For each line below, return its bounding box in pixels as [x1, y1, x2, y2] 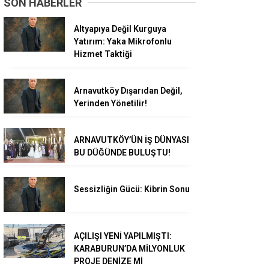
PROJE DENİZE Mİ [74, 256, 143, 266]
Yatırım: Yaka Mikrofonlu [74, 37, 172, 47]
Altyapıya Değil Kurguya [74, 24, 166, 34]
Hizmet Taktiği [74, 49, 132, 59]
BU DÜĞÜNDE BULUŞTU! [74, 148, 171, 158]
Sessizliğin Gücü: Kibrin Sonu [74, 184, 190, 195]
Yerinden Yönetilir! [74, 98, 147, 109]
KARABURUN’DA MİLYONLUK [74, 243, 185, 253]
